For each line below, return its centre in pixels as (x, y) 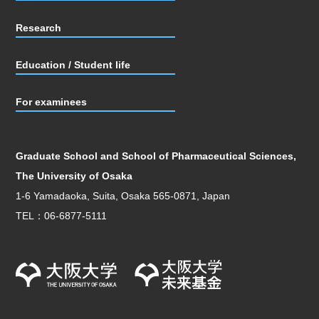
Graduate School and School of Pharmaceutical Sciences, (156, 156)
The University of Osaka (74, 176)
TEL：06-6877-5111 (62, 215)
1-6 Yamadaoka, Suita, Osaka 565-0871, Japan (123, 195)
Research (39, 27)
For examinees (52, 101)
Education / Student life (73, 64)
